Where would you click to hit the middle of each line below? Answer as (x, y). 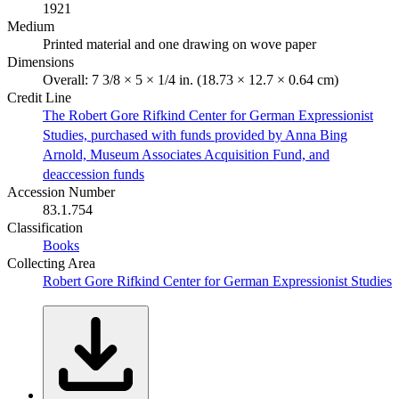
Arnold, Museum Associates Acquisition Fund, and (186, 154)
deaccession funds (94, 174)
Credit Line (39, 97)
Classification (45, 227)
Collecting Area (51, 263)
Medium (31, 26)
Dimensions (41, 61)
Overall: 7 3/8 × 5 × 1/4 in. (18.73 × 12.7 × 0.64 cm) (191, 79)
